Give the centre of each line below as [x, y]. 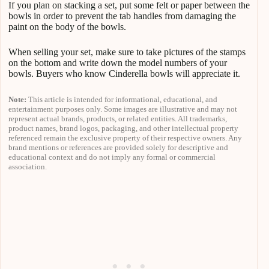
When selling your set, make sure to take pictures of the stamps [127, 52]
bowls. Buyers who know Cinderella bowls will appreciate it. [124, 74]
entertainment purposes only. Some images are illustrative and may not [123, 109]
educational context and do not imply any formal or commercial [112, 157]
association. [28, 167]
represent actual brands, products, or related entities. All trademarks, [118, 119]
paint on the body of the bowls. [67, 27]
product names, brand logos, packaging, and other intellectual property [123, 128]
